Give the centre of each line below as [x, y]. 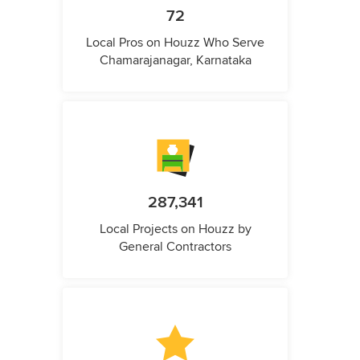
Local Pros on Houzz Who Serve [175, 43]
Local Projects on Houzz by [175, 229]
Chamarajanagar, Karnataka [175, 60]
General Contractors [175, 247]
